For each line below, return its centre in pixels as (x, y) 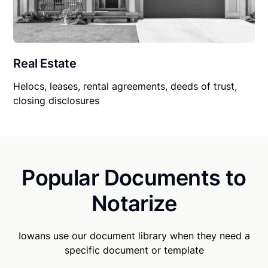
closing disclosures (57, 101)
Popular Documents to (134, 178)
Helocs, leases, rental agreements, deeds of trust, (125, 86)
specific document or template (134, 250)
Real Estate (45, 64)
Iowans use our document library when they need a (134, 236)
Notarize (134, 204)
